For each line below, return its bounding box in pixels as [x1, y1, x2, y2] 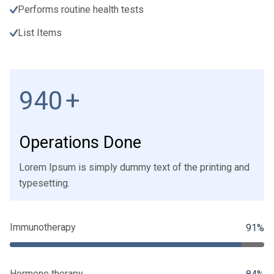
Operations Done [19, 130, 141, 155]
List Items [18, 27, 62, 39]
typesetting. [19, 177, 70, 190]
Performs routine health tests [18, 4, 144, 16]
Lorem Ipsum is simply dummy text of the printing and [19, 161, 250, 174]
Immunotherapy [10, 221, 76, 234]
